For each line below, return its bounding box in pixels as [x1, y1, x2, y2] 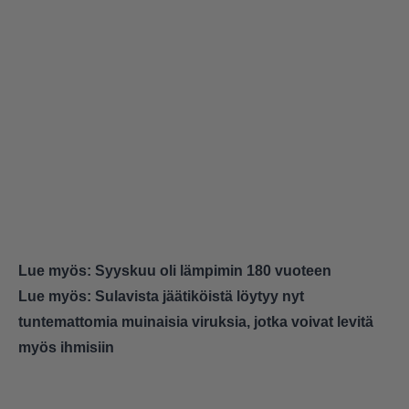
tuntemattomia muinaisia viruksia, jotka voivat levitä [18, 314, 373, 330]
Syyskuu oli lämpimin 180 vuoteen [95, 263, 331, 279]
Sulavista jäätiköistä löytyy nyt [95, 288, 304, 305]
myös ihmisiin [18, 340, 114, 356]
